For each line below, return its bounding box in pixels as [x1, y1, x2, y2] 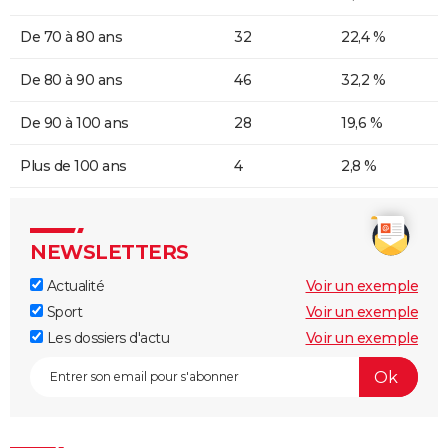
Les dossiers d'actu [43, 329, 169, 348]
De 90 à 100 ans [20, 114, 129, 133]
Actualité [43, 277, 104, 296]
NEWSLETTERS [30, 240, 189, 265]
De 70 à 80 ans [20, 28, 122, 47]
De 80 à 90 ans [20, 71, 122, 90]
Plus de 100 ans [20, 157, 127, 176]
